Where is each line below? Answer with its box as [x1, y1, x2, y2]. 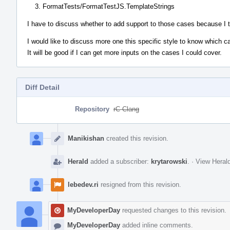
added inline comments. [120, 221, 193, 229]
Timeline [16, 131, 44, 139]
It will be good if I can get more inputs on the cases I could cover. [27, 48, 222, 56]
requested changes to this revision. [120, 206, 226, 214]
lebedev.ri [68, 180, 99, 188]
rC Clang [113, 105, 139, 113]
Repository [75, 105, 109, 113]
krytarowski [151, 157, 187, 165]
